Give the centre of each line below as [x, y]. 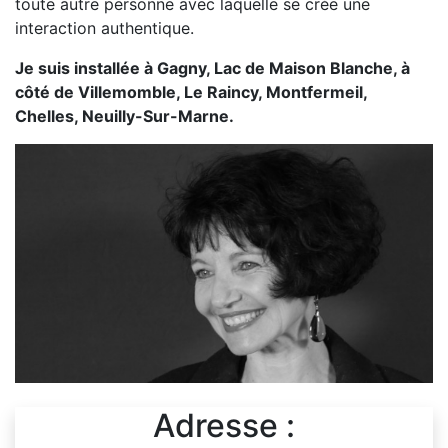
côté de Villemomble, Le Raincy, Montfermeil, [191, 92]
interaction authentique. [104, 28]
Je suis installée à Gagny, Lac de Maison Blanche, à [212, 68]
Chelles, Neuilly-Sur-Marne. [124, 116]
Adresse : [224, 425]
